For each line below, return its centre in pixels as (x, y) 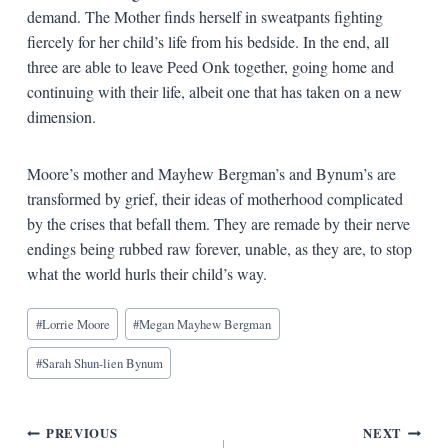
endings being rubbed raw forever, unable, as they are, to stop (219, 248)
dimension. (61, 116)
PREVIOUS (82, 433)
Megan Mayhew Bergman (205, 324)
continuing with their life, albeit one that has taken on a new (214, 91)
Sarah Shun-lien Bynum (102, 362)
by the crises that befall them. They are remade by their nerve (218, 223)
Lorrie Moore (75, 324)
